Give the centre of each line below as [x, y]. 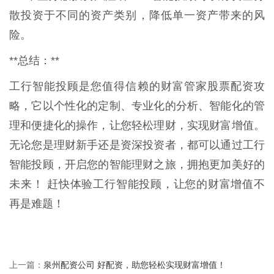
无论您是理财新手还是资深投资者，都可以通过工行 [137, 145]
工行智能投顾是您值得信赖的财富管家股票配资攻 [137, 86]
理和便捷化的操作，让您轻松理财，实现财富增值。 [137, 125]
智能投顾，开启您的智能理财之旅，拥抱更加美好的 [137, 164]
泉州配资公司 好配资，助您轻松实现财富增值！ [135, 264]
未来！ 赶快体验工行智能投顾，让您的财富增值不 [137, 184]
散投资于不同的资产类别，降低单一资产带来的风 [137, 15]
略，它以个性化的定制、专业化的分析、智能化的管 [137, 106]
